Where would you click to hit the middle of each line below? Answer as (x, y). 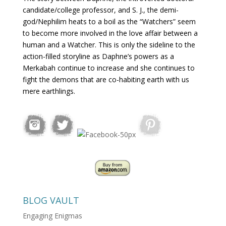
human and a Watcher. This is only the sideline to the (109, 44)
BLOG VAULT (51, 200)
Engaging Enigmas (52, 215)
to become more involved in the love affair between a (110, 33)
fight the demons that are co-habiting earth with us (106, 79)
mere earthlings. (49, 91)
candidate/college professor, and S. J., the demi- (100, 10)
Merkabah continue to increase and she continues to (108, 68)
